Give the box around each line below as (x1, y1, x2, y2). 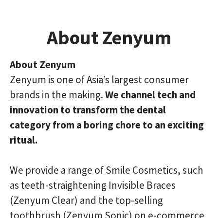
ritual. (10, 133, 37, 146)
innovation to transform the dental (10, 103, 166, 116)
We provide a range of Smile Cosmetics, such (10, 163, 203, 177)
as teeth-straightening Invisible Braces (10, 179, 176, 192)
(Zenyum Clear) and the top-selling (10, 194, 163, 207)
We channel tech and (105, 88, 196, 101)
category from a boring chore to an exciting (10, 118, 204, 131)
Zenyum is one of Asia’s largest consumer (10, 73, 189, 86)
